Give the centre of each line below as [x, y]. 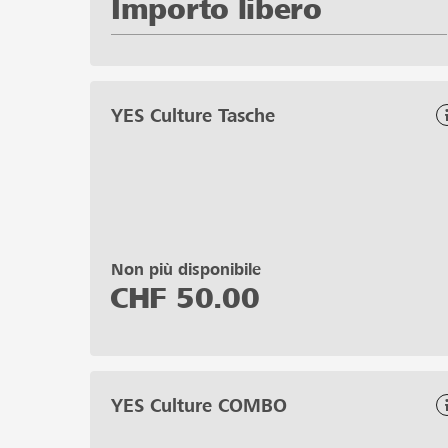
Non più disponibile [186, 269]
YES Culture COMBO [199, 405]
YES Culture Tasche [193, 115]
